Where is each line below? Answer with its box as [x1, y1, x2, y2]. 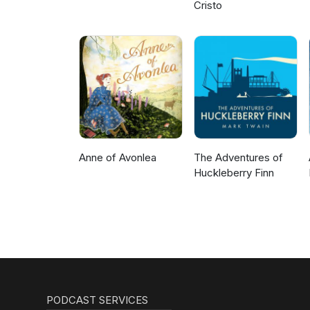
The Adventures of [194, 151, 284, 165]
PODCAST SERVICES [46, 293, 149, 307]
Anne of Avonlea [79, 151, 156, 165]
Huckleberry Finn [194, 166, 275, 180]
